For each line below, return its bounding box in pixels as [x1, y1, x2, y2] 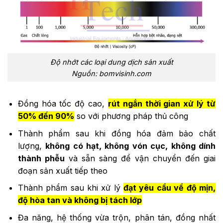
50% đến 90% [17, 111, 74, 121]
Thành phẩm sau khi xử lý [17, 183, 124, 193]
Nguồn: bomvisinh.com [72, 69, 151, 78]
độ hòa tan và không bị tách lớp [17, 195, 142, 206]
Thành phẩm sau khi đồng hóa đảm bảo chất [17, 128, 216, 138]
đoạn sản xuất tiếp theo [17, 165, 108, 176]
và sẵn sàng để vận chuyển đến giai [64, 153, 216, 163]
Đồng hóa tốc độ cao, [17, 99, 108, 109]
